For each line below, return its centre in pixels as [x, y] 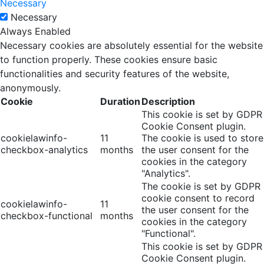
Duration [120, 101]
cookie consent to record [198, 198]
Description [168, 101]
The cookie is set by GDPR [201, 186]
